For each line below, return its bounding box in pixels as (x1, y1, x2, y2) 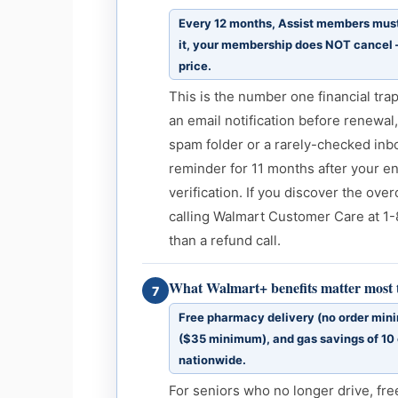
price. (179, 59, 212, 74)
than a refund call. (169, 232, 282, 250)
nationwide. (179, 353, 247, 368)
